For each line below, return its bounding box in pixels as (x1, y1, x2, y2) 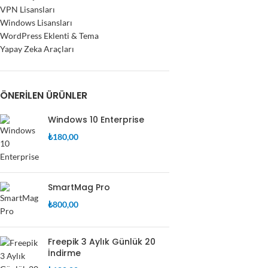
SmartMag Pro (48, 181, 110, 193)
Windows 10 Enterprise (48, 114, 144, 126)
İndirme (48, 247, 81, 259)
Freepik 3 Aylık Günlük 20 (48, 236, 156, 248)
